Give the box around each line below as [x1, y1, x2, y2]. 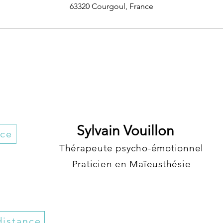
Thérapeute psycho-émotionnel [59, 142, 204, 154]
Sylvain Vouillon [66, 122, 174, 139]
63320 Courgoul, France [70, 1, 153, 11]
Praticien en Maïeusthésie [72, 158, 191, 170]
